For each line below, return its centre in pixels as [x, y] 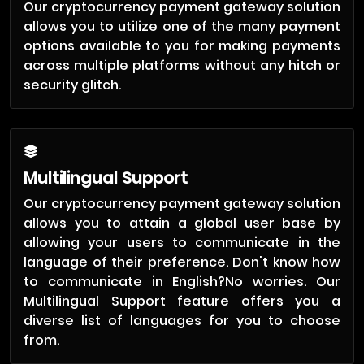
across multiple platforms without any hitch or [182, 65]
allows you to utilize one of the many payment [182, 26]
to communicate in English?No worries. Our [182, 282]
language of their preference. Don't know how [182, 262]
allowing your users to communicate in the [182, 243]
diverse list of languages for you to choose [182, 321]
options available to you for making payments [182, 46]
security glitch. [72, 85]
